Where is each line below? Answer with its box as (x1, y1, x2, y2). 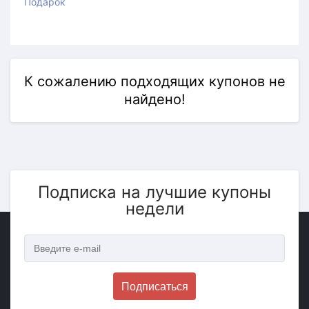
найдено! (123, 91, 186, 108)
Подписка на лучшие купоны (38, 182, 271, 202)
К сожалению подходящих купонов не (23, 73, 286, 90)
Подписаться (121, 281, 188, 292)
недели (125, 199, 184, 219)
